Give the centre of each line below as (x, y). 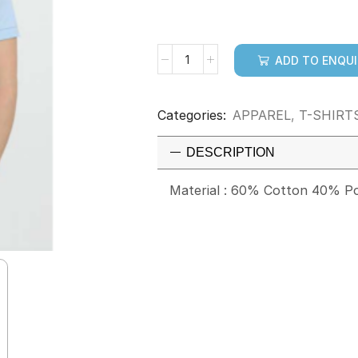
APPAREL (262, 115)
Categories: (192, 115)
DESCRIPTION (231, 152)
